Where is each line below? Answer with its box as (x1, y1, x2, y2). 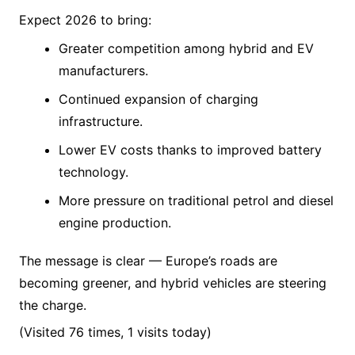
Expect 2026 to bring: (18, 11, 151, 28)
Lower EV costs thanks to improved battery (58, 141, 322, 158)
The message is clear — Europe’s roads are (18, 252, 277, 269)
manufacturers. (58, 62, 148, 78)
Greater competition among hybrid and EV (58, 40, 314, 56)
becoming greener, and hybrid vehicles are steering (18, 274, 326, 291)
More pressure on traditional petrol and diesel (58, 192, 334, 208)
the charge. (18, 296, 86, 313)
